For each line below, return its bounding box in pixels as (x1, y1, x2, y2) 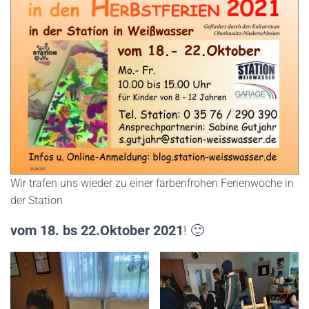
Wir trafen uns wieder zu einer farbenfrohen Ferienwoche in (10, 176, 294, 190)
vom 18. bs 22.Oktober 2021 (10, 221, 183, 239)
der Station (10, 193, 63, 207)
